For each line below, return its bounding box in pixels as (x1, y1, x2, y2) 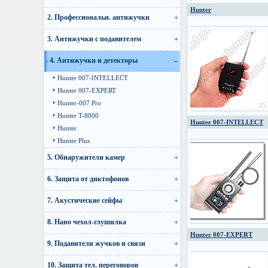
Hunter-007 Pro (57, 99, 101, 106)
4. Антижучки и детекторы (50, 56, 138, 65)
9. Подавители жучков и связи (47, 239, 145, 248)
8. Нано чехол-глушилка (47, 218, 126, 226)
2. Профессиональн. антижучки (47, 13, 150, 22)
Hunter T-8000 (57, 112, 99, 119)
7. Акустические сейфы (47, 196, 122, 205)
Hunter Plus (57, 137, 90, 144)
